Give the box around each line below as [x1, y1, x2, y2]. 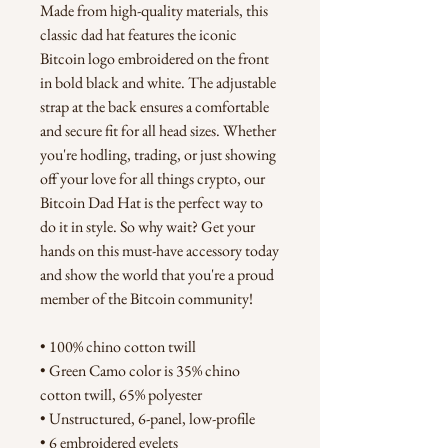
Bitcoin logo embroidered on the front [40, 48, 269, 69]
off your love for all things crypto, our [40, 168, 265, 189]
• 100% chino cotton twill [40, 336, 196, 357]
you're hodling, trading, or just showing [40, 144, 276, 165]
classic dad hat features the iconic [40, 24, 237, 45]
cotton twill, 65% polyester [40, 384, 202, 405]
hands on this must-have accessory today [40, 240, 279, 261]
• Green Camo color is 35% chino [40, 360, 240, 381]
